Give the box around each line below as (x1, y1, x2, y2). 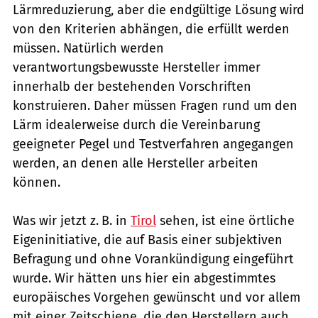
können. (13, 175, 60, 191)
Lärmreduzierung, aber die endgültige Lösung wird (13, 2, 305, 18)
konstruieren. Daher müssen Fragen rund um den (13, 98, 297, 114)
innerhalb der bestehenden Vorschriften (13, 79, 251, 95)
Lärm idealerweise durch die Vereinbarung (13, 117, 260, 133)
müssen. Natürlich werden (13, 40, 164, 57)
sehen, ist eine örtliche (156, 213, 295, 229)
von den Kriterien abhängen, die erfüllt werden (13, 21, 290, 38)
